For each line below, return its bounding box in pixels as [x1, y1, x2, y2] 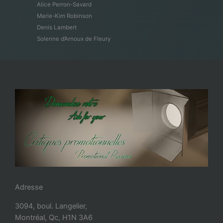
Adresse [15, 182, 43, 192]
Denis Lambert [37, 24, 77, 31]
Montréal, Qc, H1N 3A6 [15, 213, 93, 222]
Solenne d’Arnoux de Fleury [37, 35, 111, 43]
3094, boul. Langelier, [15, 201, 87, 211]
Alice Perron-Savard [37, 1, 92, 8]
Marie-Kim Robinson [37, 12, 92, 20]
